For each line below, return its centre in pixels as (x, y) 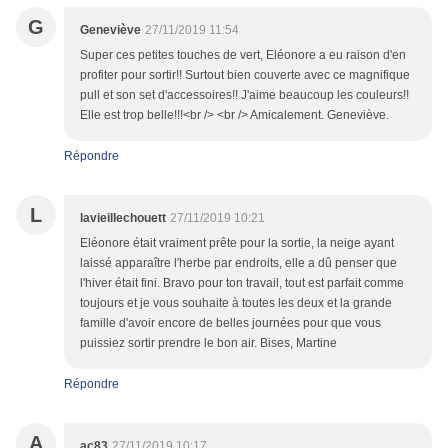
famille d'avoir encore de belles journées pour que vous (230, 323)
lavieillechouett (123, 218)
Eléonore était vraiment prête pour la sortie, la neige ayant (237, 243)
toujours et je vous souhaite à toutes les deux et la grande (236, 303)
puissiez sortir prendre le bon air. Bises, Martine (208, 343)
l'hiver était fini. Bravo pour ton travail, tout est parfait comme (242, 283)
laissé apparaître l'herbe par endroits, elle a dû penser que (238, 263)
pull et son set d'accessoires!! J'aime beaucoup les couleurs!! (244, 95)
